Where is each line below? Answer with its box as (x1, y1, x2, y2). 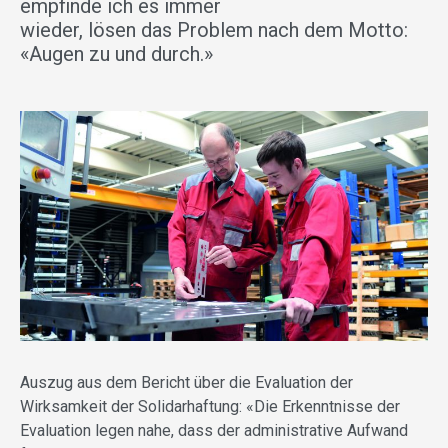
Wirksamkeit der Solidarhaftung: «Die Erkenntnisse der (20, 396, 400, 416)
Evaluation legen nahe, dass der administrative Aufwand (20, 420, 408, 440)
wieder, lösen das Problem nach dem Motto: (20, 18, 408, 43)
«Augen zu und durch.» (20, 42, 213, 67)
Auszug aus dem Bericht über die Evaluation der (20, 372, 353, 392)
